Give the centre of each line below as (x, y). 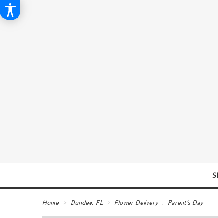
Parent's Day (185, 202)
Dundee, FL (87, 202)
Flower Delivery (136, 202)
